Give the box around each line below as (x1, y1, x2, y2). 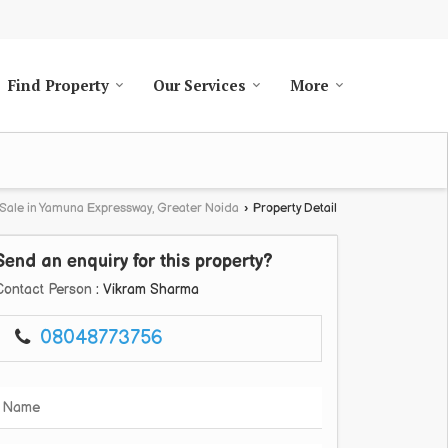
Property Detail (250, 201, 337, 217)
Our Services (153, 75, 246, 96)
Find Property (8, 75, 109, 96)
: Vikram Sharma (92, 281, 199, 299)
